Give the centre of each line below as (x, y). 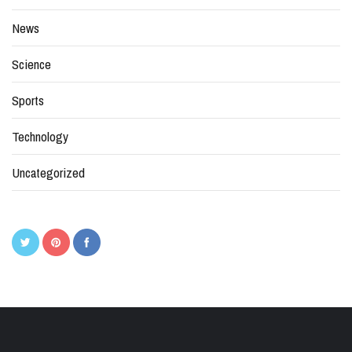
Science (31, 64)
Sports (28, 101)
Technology (40, 137)
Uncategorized (48, 173)
